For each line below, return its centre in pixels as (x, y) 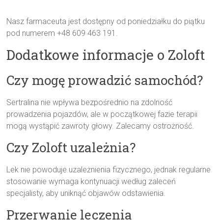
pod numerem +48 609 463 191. (62, 33)
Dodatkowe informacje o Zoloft (106, 55)
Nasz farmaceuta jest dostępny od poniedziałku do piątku (106, 22)
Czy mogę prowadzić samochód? (105, 80)
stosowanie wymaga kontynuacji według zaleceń (91, 182)
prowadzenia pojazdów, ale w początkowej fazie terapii (102, 114)
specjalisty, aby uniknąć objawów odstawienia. (86, 193)
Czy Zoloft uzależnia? (71, 148)
